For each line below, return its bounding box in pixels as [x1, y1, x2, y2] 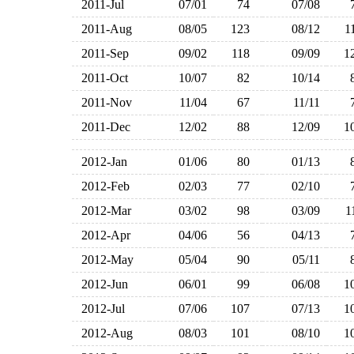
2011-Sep [75, 47, 129, 60]
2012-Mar [75, 204, 131, 217]
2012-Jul [75, 302, 125, 315]
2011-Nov [75, 96, 132, 109]
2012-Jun [75, 277, 128, 291]
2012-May [75, 253, 134, 266]
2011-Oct [75, 71, 128, 85]
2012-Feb [75, 179, 130, 193]
